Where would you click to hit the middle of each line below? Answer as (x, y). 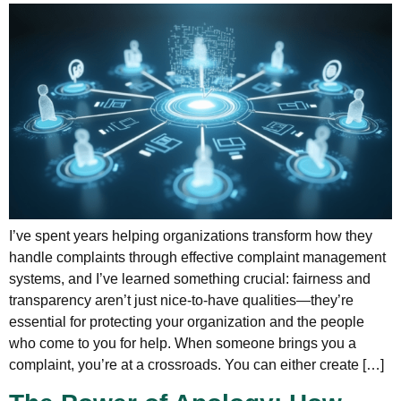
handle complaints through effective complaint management (197, 257)
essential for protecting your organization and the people (187, 321)
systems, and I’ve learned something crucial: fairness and (190, 278)
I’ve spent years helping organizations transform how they (191, 235)
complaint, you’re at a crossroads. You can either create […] (196, 364)
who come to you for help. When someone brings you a (183, 343)
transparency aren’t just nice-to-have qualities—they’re (181, 300)
